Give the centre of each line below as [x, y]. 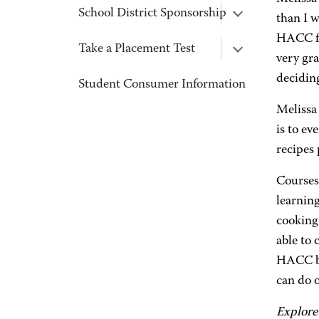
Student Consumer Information [162, 85]
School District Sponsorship [152, 14]
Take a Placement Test [137, 49]
